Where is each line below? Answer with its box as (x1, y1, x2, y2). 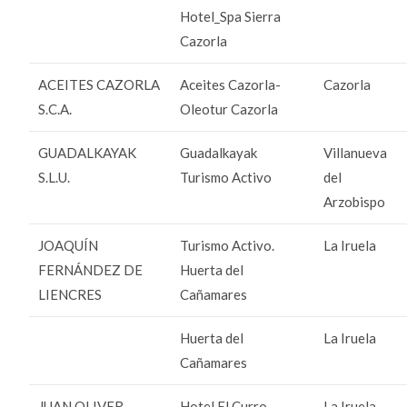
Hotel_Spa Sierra (180, 7, 282, 25)
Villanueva (323, 144, 388, 161)
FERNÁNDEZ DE (38, 261, 144, 278)
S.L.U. (38, 168, 71, 185)
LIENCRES (38, 285, 103, 303)
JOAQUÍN (38, 236, 99, 253)
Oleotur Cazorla (180, 100, 279, 117)
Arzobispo (323, 193, 386, 210)
